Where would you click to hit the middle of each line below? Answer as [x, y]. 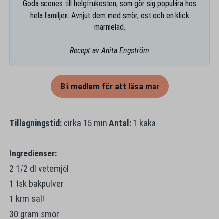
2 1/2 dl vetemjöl [39, 168]
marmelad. [109, 27]
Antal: [120, 123]
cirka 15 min [85, 123]
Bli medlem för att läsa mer [109, 86]
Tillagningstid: [35, 123]
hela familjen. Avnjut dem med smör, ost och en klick [109, 15]
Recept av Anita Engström [109, 50]
